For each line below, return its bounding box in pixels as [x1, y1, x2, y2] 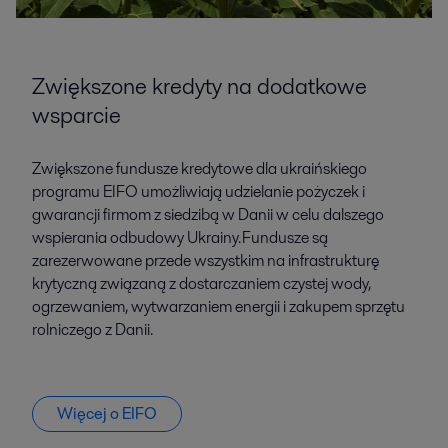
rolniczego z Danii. [32, 317, 153, 341]
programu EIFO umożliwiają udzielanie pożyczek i [32, 179, 365, 203]
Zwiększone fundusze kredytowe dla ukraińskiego [32, 156, 367, 180]
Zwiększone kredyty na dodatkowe [32, 69, 367, 102]
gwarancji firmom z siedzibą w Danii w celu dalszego [32, 202, 384, 226]
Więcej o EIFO [57, 401, 157, 425]
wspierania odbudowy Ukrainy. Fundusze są [32, 225, 328, 249]
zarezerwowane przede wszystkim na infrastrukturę [32, 248, 379, 272]
